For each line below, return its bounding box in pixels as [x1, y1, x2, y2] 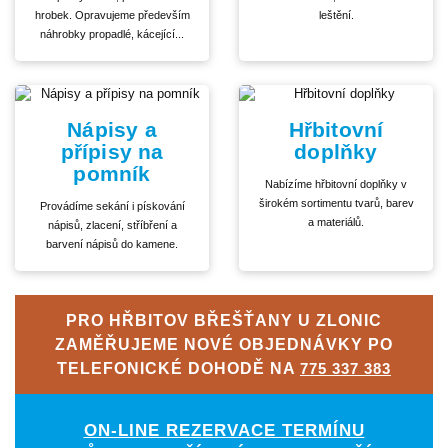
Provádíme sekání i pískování [39, 200, 185, 213]
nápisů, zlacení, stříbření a [47, 219, 177, 232]
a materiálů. [308, 216, 364, 229]
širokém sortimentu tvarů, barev [258, 197, 414, 210]
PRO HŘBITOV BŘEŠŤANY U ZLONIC [66, 310, 382, 329]
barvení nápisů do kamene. [46, 238, 178, 251]
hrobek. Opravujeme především [34, 9, 190, 22]
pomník [73, 162, 151, 186]
